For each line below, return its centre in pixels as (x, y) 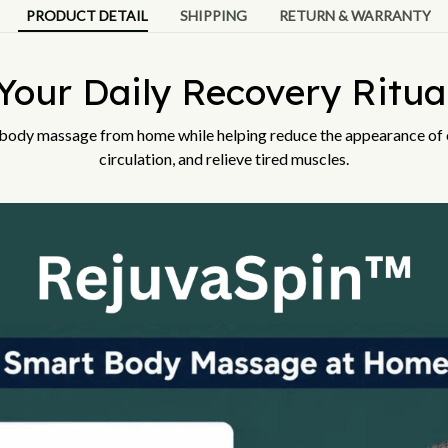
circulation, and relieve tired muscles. (224, 158)
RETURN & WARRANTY (354, 16)
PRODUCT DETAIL (86, 16)
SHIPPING (213, 16)
